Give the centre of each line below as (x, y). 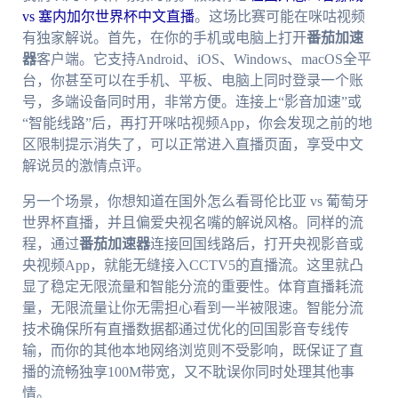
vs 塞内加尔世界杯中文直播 (108, 17)
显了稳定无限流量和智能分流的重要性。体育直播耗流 (192, 287)
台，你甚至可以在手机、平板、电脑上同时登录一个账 (192, 81)
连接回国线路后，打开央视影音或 (256, 244)
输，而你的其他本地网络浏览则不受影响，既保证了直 (192, 351)
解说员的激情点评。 (86, 166)
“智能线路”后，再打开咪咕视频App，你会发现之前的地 (197, 123)
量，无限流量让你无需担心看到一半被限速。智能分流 (192, 308)
